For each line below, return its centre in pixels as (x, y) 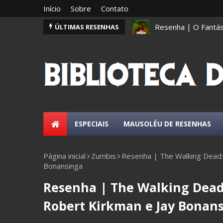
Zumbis (104, 156)
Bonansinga (63, 166)
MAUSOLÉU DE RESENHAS (167, 124)
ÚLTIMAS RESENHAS (87, 27)
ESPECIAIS (92, 124)
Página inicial (64, 156)
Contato (115, 8)
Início (52, 8)
